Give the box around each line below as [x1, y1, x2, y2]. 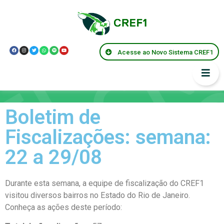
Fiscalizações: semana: [5, 125, 211, 149]
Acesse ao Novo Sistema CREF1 [117, 48, 213, 56]
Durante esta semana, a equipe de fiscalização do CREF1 [5, 178, 204, 188]
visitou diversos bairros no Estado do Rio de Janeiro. [5, 190, 190, 200]
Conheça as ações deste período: [5, 202, 122, 212]
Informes [7, 74, 58, 88]
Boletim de [5, 105, 100, 129]
